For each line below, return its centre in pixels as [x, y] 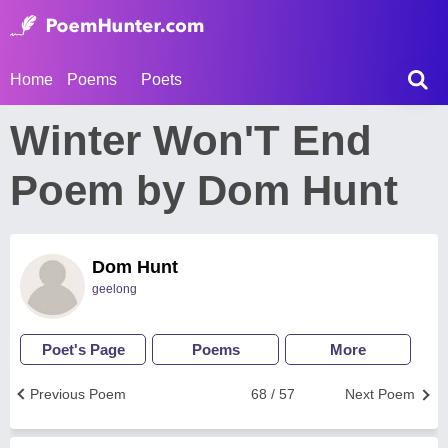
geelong [114, 289]
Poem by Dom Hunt [204, 190]
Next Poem [380, 394]
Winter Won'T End [191, 140]
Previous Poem [78, 394]
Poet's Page [83, 349]
